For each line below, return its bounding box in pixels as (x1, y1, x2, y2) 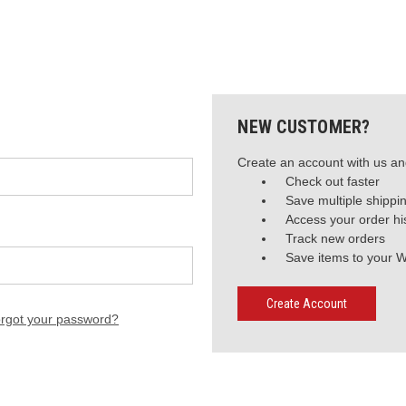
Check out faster (285, 174, 381, 188)
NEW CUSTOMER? (237, 116, 371, 138)
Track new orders (285, 231, 386, 246)
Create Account (266, 295, 348, 311)
